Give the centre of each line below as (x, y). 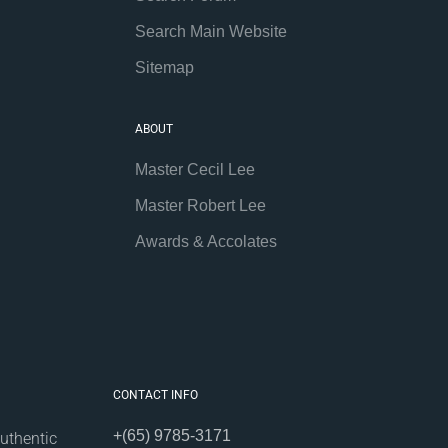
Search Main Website (211, 31)
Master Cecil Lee (195, 169)
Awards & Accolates (206, 241)
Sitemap (165, 67)
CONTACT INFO (155, 394)
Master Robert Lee (201, 205)
